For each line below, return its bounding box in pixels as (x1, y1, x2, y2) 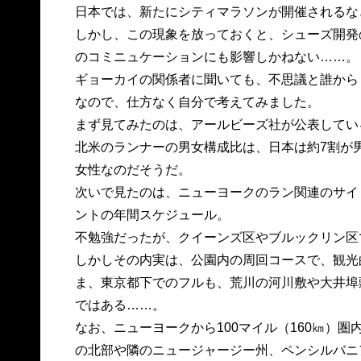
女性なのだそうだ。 (74, 163, 191, 176)
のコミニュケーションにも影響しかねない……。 (74, 50, 359, 64)
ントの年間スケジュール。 (74, 208, 230, 222)
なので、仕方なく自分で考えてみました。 (74, 95, 320, 109)
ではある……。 (74, 298, 165, 312)
